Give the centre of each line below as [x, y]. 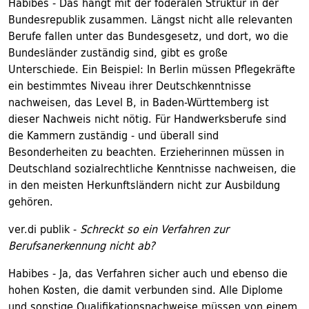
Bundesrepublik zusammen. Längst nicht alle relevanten [150, 19]
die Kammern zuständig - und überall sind [113, 135]
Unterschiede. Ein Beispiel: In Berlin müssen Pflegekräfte [152, 69]
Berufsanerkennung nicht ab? [82, 246]
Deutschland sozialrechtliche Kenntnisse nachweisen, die [152, 168]
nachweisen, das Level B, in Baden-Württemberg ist [139, 102]
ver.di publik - [42, 229]
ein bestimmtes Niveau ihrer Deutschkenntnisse [130, 86]
